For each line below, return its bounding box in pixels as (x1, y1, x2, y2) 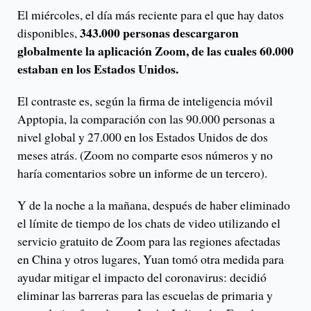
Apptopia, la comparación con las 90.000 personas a (17, 110, 275, 127)
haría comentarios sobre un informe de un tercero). (17, 164, 267, 181)
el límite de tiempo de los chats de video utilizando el (17, 214, 280, 231)
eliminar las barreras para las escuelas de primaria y (17, 286, 273, 303)
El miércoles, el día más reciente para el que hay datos (17, 6, 284, 23)
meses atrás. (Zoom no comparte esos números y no (17, 146, 273, 163)
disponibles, (17, 24, 77, 41)
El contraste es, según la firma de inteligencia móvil (17, 92, 273, 109)
